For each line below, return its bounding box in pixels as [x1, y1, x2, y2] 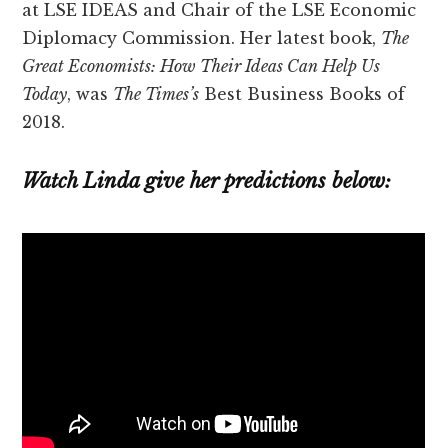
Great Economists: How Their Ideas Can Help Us [22, 56, 381, 77]
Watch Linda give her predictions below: [22, 169, 392, 194]
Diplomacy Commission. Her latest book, [22, 28, 382, 49]
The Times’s [113, 84, 200, 105]
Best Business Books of [199, 84, 406, 105]
